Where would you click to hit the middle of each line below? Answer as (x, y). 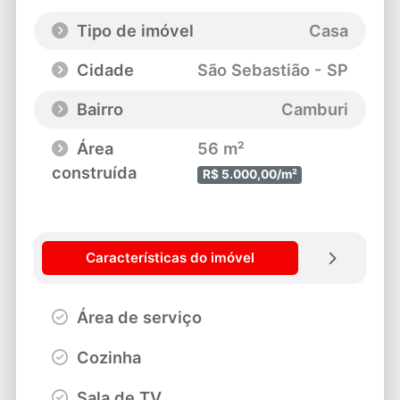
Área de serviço (137, 317)
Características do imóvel (170, 257)
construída (94, 173)
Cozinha (106, 358)
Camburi (315, 109)
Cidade (103, 70)
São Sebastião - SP (273, 70)
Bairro (97, 109)
